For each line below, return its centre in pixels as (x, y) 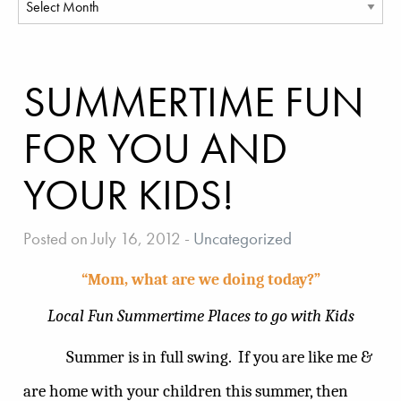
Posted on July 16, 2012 (102, 238)
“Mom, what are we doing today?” (200, 279)
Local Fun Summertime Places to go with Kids (200, 316)
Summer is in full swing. (150, 358)
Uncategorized (243, 238)
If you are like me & (305, 358)
